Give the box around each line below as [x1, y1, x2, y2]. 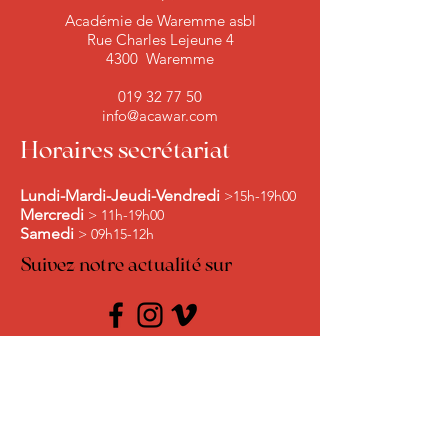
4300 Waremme [106, 49, 214, 68]
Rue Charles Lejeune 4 [86, 30, 234, 49]
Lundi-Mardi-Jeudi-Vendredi [20, 186, 224, 205]
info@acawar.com [102, 106, 218, 125]
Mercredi [20, 205, 84, 224]
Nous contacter [30, 357, 164, 375]
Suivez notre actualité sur [20, 257, 232, 275]
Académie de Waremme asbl [64, 11, 256, 30]
